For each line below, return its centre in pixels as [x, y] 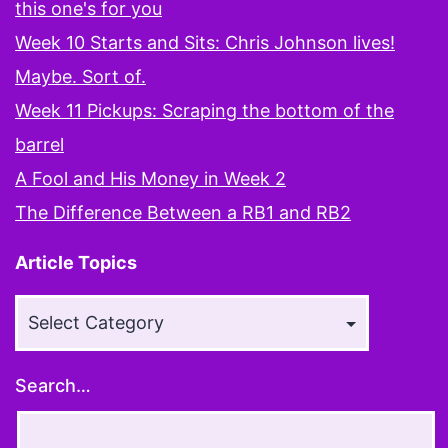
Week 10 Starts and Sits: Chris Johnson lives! [205, 42]
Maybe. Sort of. [80, 76]
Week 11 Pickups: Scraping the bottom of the [204, 110]
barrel [39, 144]
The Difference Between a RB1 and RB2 [183, 212]
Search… [53, 385]
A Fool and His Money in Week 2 [150, 178]
